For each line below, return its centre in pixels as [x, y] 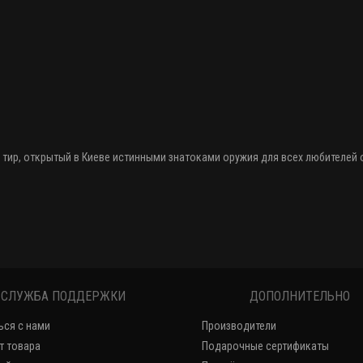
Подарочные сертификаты [265, 346]
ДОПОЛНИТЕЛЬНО [300, 296]
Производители [239, 325]
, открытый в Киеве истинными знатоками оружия [139, 157]
